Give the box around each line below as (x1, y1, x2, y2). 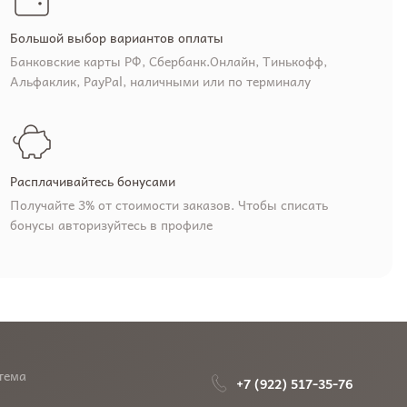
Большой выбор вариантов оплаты (9, 27, 223, 48)
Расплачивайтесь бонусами (9, 171, 175, 192)
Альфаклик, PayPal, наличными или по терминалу (9, 71, 311, 92)
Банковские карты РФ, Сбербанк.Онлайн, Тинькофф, (9, 51, 327, 72)
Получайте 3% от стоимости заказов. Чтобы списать (9, 194, 328, 215)
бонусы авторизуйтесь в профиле (9, 214, 213, 235)
